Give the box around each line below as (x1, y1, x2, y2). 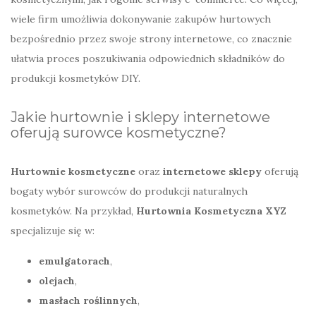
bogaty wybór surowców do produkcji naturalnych (11, 184, 248, 197)
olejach (39, 274, 75, 287)
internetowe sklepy (163, 164, 262, 178)
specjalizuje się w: (11, 224, 95, 237)
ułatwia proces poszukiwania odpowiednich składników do (11, 51, 285, 65)
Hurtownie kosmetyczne (11, 164, 135, 178)
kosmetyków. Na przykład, (11, 204, 136, 217)
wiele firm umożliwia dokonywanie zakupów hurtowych (11, 12, 271, 25)
